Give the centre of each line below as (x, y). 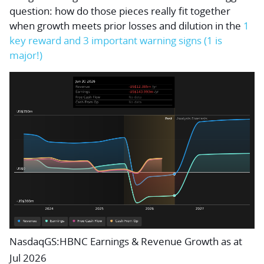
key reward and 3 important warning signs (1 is (116, 40)
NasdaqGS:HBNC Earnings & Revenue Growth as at (126, 241)
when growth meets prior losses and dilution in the (126, 26)
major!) (26, 55)
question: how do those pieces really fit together (120, 11)
